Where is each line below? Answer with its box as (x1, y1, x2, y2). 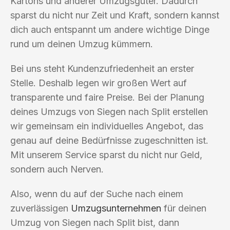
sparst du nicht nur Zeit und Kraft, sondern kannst (10, 9, 219, 21)
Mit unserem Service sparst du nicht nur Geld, (10, 149, 202, 160)
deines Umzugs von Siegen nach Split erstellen (10, 106, 208, 117)
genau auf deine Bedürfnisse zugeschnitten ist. (10, 135, 208, 146)
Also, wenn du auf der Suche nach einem (10, 188, 183, 199)
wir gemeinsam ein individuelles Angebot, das (10, 120, 203, 131)
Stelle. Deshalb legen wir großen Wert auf (10, 77, 187, 88)
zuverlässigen (10, 202, 71, 214)
